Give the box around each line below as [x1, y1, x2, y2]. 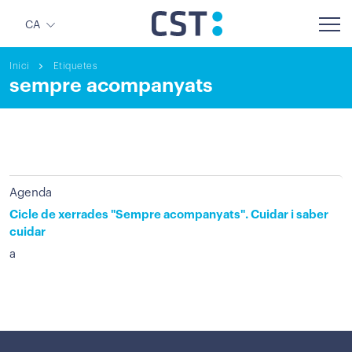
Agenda [9, 187, 52, 199]
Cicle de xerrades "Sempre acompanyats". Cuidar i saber [9, 209, 328, 221]
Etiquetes [53, 61, 97, 71]
